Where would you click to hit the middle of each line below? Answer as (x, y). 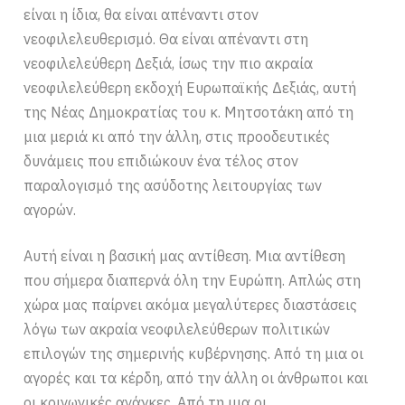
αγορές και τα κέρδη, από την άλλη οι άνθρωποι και (196, 378)
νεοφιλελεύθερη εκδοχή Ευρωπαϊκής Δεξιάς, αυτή (190, 88)
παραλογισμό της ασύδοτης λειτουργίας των (173, 186)
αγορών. (50, 210)
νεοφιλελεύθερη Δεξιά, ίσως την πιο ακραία (169, 64)
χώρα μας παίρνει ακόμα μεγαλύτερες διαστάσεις (191, 305)
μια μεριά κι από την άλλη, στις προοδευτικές (177, 137)
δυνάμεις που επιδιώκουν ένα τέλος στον (161, 161)
